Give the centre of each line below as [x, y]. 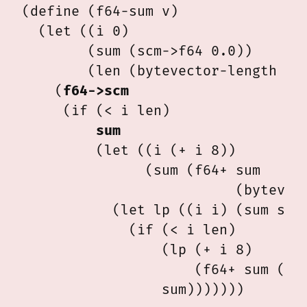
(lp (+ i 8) [137, 249]
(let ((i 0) [75, 31]
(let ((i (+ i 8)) [129, 150]
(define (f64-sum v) [100, 11]
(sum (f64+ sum [141, 170]
